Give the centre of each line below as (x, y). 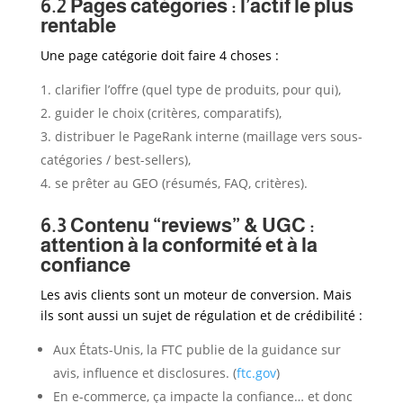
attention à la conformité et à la (179, 245)
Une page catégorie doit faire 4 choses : (159, 55)
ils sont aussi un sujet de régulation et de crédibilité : (201, 315)
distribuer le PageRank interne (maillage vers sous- (208, 136)
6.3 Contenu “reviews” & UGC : (177, 225)
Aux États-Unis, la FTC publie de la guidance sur (197, 349)
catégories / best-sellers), (115, 159)
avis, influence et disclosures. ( (144, 372)
